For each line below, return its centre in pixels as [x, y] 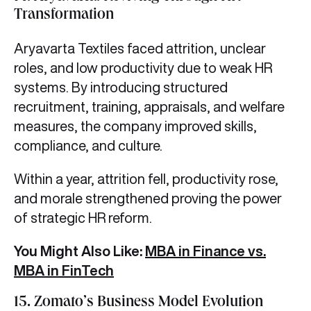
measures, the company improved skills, [135, 126]
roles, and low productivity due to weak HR [143, 68]
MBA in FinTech [64, 271]
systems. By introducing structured [121, 87]
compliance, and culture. [90, 146]
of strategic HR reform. [83, 218]
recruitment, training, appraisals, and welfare [149, 107]
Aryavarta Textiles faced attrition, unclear [140, 49]
